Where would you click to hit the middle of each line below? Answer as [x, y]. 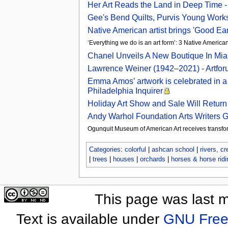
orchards [152, 159]
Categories [105, 149]
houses [123, 159]
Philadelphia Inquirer [125, 91]
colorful [135, 149]
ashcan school [173, 149]
